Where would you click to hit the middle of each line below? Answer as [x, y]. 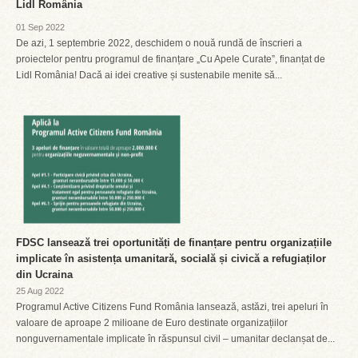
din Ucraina [44, 274]
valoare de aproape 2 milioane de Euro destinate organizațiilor [152, 323]
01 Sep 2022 [40, 27]
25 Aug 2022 [40, 291]
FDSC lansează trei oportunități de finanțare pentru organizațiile [174, 243]
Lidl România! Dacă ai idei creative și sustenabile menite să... [149, 75]
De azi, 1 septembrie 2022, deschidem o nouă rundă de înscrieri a [159, 43]
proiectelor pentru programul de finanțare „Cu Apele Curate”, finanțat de [171, 59]
